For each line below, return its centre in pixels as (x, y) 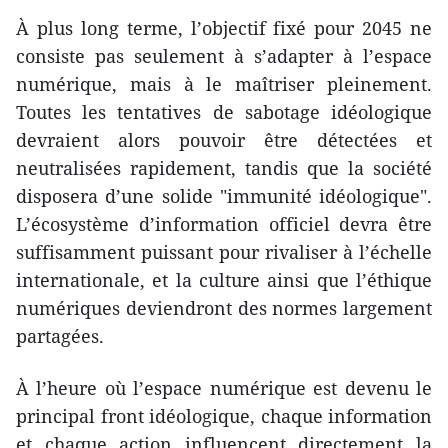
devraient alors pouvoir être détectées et (224, 140)
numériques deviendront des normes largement (224, 308)
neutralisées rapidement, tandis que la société (224, 168)
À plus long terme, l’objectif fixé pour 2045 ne (224, 28)
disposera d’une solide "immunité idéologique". (224, 196)
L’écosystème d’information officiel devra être (224, 224)
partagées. (60, 336)
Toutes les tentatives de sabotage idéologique (224, 112)
